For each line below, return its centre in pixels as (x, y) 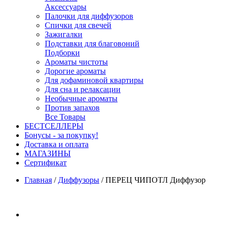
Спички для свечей (78, 25)
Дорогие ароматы (75, 71)
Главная (38, 180)
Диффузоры (79, 180)
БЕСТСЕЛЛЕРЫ (54, 126)
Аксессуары (66, 7)
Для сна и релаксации (83, 89)
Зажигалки (64, 34)
